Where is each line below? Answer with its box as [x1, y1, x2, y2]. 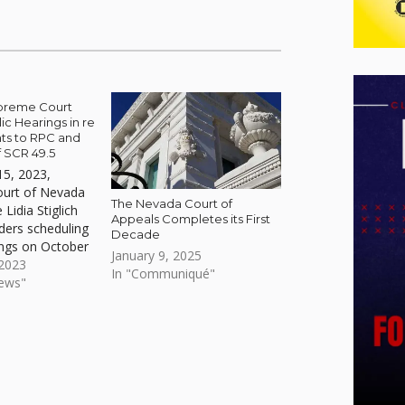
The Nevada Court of [111, 196, 233, 212]
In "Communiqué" [111, 265, 216, 283]
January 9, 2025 [111, 247, 202, 265]
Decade [111, 227, 161, 242]
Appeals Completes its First [111, 212, 271, 227]
